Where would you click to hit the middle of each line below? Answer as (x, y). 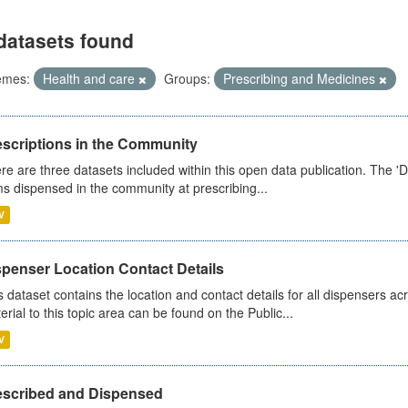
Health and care (90, 78)
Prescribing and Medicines (301, 78)
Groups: (187, 78)
